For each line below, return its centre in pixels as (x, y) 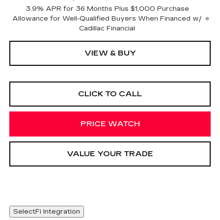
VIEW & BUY (110, 53)
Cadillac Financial (107, 29)
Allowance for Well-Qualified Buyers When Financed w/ (107, 19)
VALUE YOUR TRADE (110, 154)
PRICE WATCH (110, 124)
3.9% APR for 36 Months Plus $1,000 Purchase (107, 9)
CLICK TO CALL (110, 94)
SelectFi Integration (46, 211)
